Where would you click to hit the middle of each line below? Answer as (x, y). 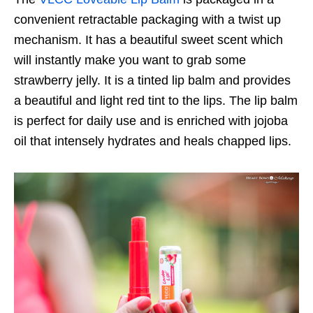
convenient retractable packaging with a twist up (147, 20)
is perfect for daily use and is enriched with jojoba (151, 121)
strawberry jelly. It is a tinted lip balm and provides (152, 81)
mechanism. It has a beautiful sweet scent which (148, 40)
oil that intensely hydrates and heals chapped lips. (153, 141)
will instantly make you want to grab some (130, 60)
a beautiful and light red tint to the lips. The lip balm (156, 101)
